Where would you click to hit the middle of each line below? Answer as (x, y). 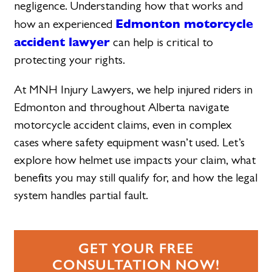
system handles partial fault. (81, 195)
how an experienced (65, 24)
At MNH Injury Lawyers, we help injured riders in (134, 89)
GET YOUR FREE (136, 248)
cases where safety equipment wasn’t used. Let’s (130, 142)
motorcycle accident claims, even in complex (123, 124)
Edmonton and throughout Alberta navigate (122, 107)
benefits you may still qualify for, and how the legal (136, 177)
